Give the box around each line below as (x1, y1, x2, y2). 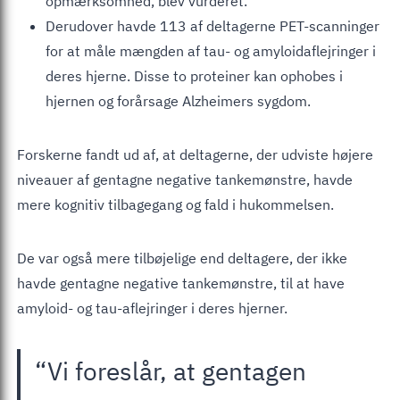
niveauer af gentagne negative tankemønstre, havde (17, 170, 353, 188)
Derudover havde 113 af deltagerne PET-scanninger (46, 16, 379, 35)
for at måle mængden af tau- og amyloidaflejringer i (46, 41, 376, 60)
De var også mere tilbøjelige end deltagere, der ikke (17, 248, 347, 267)
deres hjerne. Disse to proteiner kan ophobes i (46, 66, 343, 85)
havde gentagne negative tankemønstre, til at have (17, 273, 345, 292)
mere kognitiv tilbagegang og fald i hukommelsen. (17, 195, 334, 213)
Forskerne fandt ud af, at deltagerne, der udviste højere (17, 145, 373, 163)
